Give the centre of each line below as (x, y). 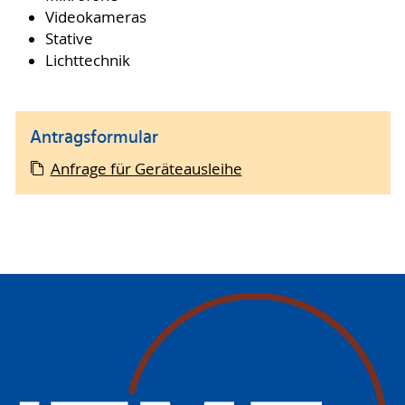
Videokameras (95, 17)
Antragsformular (94, 139)
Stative (69, 38)
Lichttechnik (87, 60)
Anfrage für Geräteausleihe (146, 169)
